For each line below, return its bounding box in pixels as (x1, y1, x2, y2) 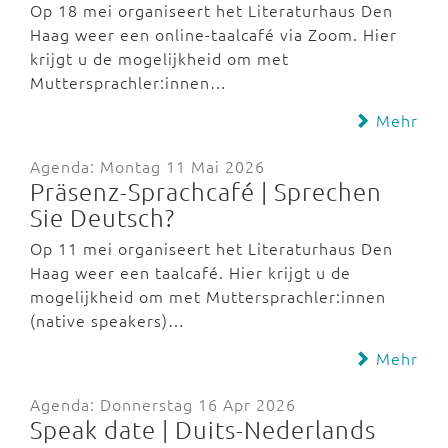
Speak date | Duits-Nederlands (30, 414, 376, 444)
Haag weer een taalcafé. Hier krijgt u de (30, 261, 351, 283)
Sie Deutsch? (30, 202, 175, 232)
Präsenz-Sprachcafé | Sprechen (30, 176, 382, 206)
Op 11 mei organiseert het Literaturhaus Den (30, 237, 393, 259)
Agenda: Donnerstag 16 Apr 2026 (30, 393, 296, 415)
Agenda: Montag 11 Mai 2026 (30, 155, 265, 177)
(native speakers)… (30, 309, 185, 331)
